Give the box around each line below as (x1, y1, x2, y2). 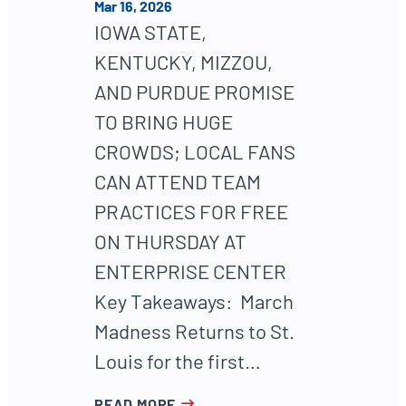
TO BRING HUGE (94, 110, 233, 134)
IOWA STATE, (94, 20, 207, 44)
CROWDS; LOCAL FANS (94, 140, 295, 164)
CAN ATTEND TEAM (94, 169, 261, 194)
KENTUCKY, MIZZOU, (94, 50, 273, 74)
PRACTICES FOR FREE (94, 199, 288, 224)
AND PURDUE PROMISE (94, 80, 295, 104)
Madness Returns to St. (94, 319, 295, 343)
